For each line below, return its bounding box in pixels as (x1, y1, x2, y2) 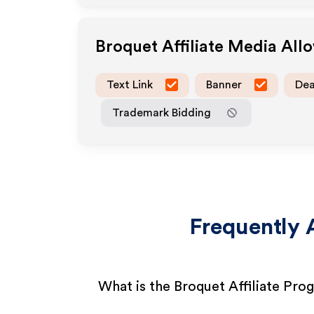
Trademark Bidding (112, 107, 211, 118)
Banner (206, 78, 242, 90)
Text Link (107, 78, 153, 90)
